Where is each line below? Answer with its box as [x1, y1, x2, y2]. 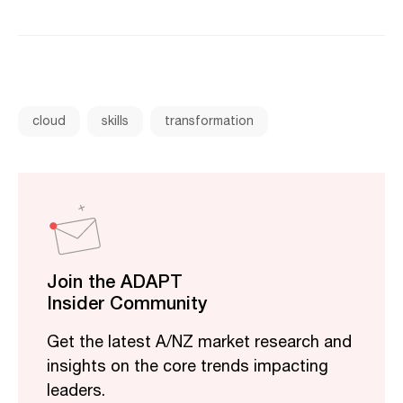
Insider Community [47, 289, 207, 317]
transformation [165, 111, 254, 131]
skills [102, 111, 129, 131]
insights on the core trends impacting [47, 354, 328, 381]
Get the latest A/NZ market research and [47, 330, 352, 356]
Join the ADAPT [47, 267, 183, 295]
